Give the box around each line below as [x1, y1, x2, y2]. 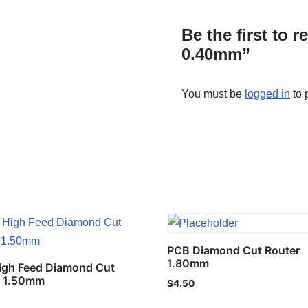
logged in [245, 88, 290, 100]
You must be [181, 88, 245, 100]
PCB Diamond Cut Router [167, 243, 300, 258]
